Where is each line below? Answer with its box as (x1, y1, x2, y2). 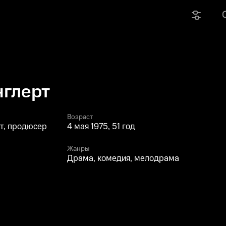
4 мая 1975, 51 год (67, 121, 135, 133)
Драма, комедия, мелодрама (67, 152, 179, 164)
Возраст (67, 112, 93, 122)
